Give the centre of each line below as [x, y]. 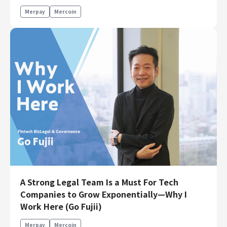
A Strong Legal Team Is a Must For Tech [99, 182]
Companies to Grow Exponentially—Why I [104, 194]
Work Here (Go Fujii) [61, 206]
